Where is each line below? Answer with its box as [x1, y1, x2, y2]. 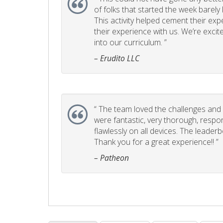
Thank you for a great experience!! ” [94, 136, 219, 148]
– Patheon [94, 152, 129, 164]
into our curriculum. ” [94, 37, 167, 48]
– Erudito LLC [94, 53, 139, 64]
